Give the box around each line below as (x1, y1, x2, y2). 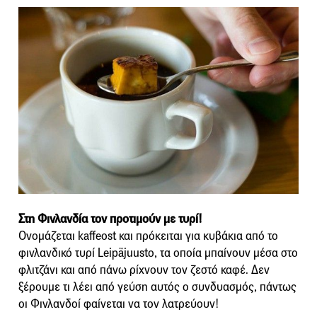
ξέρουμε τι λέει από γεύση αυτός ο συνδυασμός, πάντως (18, 279, 296, 295)
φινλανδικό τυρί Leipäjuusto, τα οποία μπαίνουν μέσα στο (18, 246, 298, 261)
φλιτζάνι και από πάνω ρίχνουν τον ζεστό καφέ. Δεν (18, 263, 270, 278)
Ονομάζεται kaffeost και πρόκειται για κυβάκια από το (18, 229, 278, 244)
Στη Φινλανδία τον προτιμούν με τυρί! (18, 212, 202, 227)
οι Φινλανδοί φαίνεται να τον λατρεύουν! (18, 296, 219, 312)
